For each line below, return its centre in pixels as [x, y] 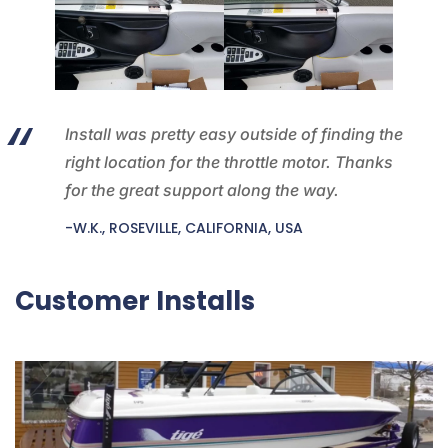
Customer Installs [135, 300]
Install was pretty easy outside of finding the [234, 133]
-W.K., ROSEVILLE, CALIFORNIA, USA [184, 227]
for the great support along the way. [202, 189]
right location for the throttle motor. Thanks [229, 161]
